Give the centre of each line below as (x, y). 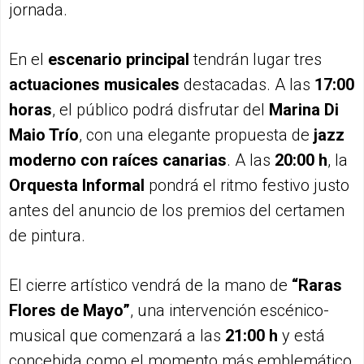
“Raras (317, 285)
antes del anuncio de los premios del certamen (177, 210)
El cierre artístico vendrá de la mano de (150, 285)
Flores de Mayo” (69, 310)
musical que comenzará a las (117, 335)
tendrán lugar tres (256, 59)
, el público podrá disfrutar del (160, 109)
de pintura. (47, 235)
